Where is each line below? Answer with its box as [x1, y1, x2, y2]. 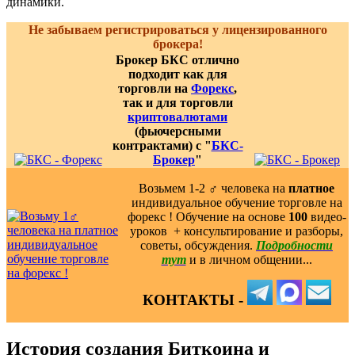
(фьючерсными [134, 124, 221, 138]
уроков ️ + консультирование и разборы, [130, 223, 343, 238]
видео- [307, 209, 346, 223]
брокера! [152, 36, 203, 51]
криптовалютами [128, 109, 227, 124]
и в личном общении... [189, 252, 312, 266]
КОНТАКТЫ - [142, 291, 247, 308]
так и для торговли [122, 95, 233, 109]
